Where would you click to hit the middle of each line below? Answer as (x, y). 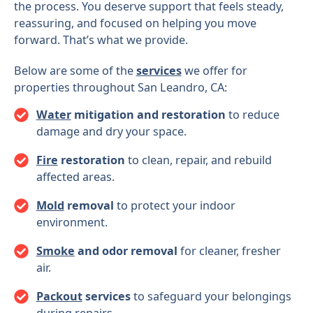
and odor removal (126, 251)
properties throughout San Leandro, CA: (122, 88)
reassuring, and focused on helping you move (135, 23)
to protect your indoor (174, 206)
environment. (73, 223)
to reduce (252, 115)
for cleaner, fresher (229, 251)
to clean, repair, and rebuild (198, 160)
